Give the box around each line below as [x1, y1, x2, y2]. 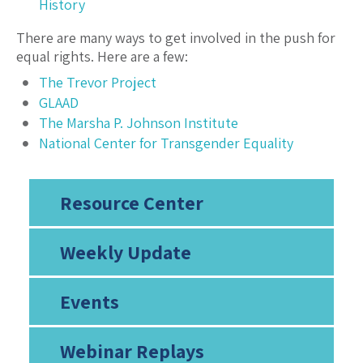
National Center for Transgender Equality [39, 134, 293, 153]
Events [59, 288, 119, 315]
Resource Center [59, 190, 203, 216]
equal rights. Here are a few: [16, 47, 188, 66]
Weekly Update [59, 239, 191, 266]
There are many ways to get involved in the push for [16, 28, 335, 48]
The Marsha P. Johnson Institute [39, 113, 238, 133]
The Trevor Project [39, 73, 156, 92]
